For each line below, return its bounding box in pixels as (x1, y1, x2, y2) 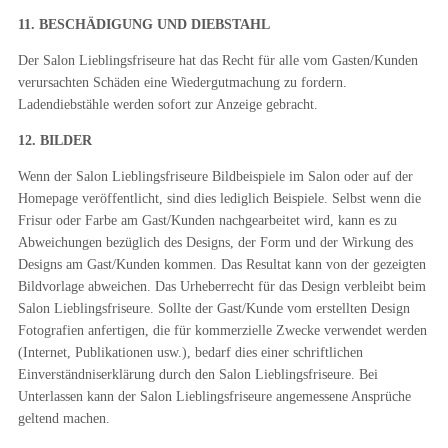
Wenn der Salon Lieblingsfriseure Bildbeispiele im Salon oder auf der (17, 169, 413, 184)
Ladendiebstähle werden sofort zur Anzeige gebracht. (17, 97, 318, 112)
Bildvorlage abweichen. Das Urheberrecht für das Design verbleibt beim (17, 279, 426, 294)
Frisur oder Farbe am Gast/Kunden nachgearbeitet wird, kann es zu (17, 213, 397, 228)
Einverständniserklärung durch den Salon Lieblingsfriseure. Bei (17, 367, 378, 382)
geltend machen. (17, 411, 110, 426)
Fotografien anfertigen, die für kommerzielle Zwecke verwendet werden (17, 323, 427, 338)
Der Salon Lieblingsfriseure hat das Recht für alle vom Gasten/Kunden (17, 53, 418, 68)
